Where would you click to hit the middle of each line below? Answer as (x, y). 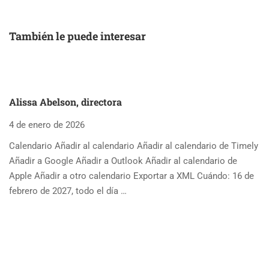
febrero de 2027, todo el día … (68, 191)
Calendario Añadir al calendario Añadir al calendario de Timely (134, 146)
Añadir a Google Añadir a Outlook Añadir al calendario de (123, 161)
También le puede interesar (77, 36)
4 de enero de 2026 (47, 125)
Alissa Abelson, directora (65, 101)
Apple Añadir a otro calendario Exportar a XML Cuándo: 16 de (131, 176)
